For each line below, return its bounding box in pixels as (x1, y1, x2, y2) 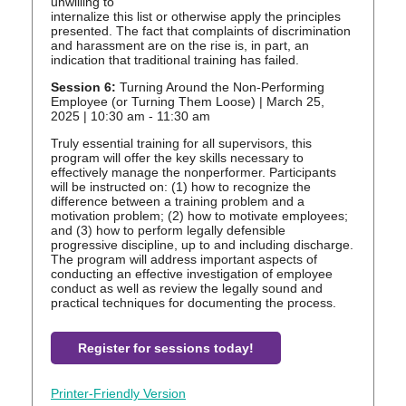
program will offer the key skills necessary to (51, 150, 304, 166)
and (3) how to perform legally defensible (51, 223, 285, 238)
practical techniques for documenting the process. (51, 295, 336, 311)
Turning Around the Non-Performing (116, 80, 324, 95)
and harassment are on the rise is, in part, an (51, 38, 309, 53)
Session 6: (51, 80, 116, 95)
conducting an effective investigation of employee (51, 266, 333, 282)
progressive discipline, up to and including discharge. (51, 237, 353, 253)
